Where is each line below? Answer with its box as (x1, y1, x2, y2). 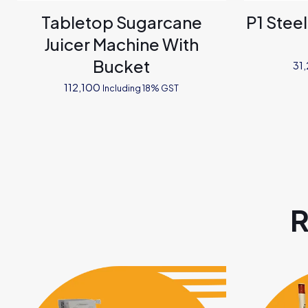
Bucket (93, 55, 151, 76)
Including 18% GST (102, 82, 179, 93)
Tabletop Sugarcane (41, 11, 202, 32)
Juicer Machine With (44, 33, 199, 54)
